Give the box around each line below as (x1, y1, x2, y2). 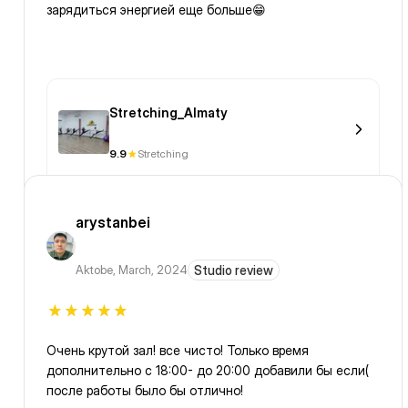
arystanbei (76, 213, 150, 232)
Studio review (194, 262, 273, 279)
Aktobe (76, 262, 113, 278)
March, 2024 (118, 262, 188, 278)
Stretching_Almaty (109, 105, 228, 121)
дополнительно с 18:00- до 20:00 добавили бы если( (46, 362, 369, 379)
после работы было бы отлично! (46, 382, 243, 399)
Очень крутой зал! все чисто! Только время (46, 342, 309, 359)
